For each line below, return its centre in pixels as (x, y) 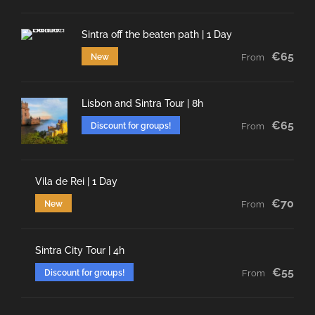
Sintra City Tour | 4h (80, 251)
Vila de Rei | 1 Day (76, 182)
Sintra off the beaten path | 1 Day (157, 35)
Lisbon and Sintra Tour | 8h (142, 104)
